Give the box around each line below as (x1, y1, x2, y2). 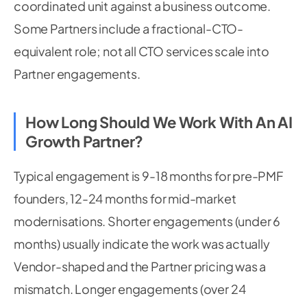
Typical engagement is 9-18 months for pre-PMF (14, 168, 283, 184)
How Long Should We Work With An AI (25, 112, 293, 132)
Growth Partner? (25, 132, 144, 151)
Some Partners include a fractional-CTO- (14, 21, 243, 36)
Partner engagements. (14, 66, 140, 82)
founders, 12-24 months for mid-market (14, 191, 236, 206)
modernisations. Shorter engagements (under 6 (14, 213, 281, 229)
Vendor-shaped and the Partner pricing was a (14, 258, 267, 274)
